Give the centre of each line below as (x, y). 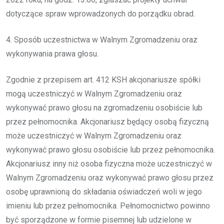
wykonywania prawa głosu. (52, 53)
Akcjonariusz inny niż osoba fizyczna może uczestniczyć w (109, 163)
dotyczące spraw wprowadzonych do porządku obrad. (100, 13)
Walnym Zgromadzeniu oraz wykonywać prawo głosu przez (110, 177)
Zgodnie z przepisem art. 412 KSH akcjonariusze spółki (103, 79)
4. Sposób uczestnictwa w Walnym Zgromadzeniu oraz (102, 39)
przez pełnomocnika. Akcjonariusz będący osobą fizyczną (107, 121)
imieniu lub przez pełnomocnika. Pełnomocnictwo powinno (108, 205)
